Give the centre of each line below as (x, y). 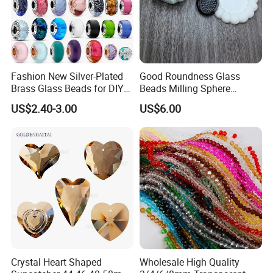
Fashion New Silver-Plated (67, 76)
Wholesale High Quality (189, 262)
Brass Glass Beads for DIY (68, 88)
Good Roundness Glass (190, 76)
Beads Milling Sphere (185, 88)
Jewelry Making (45, 100)
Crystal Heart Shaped (57, 262)
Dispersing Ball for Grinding (198, 100)
